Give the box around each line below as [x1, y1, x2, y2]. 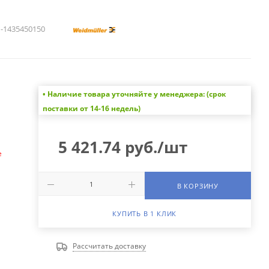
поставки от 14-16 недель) [42, 103, 141, 114]
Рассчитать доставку [72, 241, 146, 252]
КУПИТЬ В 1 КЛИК [112, 209, 177, 219]
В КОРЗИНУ [177, 181, 219, 191]
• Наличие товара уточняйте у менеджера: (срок [42, 89, 226, 100]
